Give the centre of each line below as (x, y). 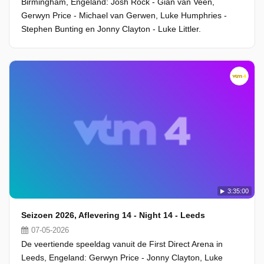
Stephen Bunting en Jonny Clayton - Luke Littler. (111, 29)
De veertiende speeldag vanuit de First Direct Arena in (122, 244)
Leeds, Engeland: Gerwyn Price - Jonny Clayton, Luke (122, 258)
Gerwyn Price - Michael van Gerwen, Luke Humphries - (124, 15)
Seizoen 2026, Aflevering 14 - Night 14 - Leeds (113, 215)
